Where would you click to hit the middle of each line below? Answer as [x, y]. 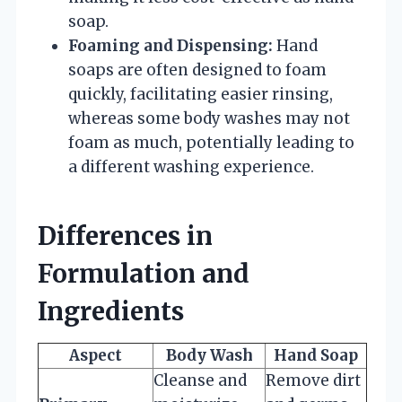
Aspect [96, 355]
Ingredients [111, 311]
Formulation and [144, 273]
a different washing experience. [191, 166]
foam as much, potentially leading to [211, 142]
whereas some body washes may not [209, 118]
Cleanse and [200, 380]
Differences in [125, 236]
